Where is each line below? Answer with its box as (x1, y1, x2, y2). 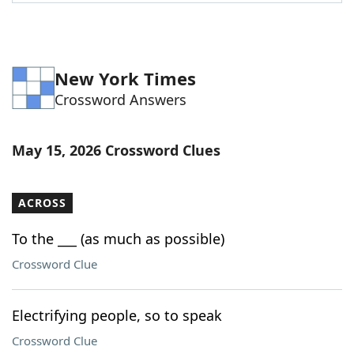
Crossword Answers (55, 90, 186, 109)
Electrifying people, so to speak (12, 306, 222, 325)
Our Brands (43, 97, 113, 115)
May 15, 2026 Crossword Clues (12, 141, 220, 160)
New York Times (55, 66, 196, 90)
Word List (43, 10, 104, 28)
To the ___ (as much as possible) (12, 229, 224, 248)
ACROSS (18, 195, 66, 210)
